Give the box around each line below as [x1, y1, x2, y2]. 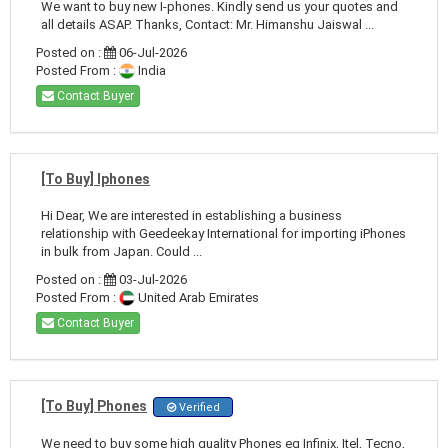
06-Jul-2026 [116, 44, 187, 60]
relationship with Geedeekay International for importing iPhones [41, 225, 406, 241]
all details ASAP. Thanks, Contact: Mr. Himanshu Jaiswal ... [41, 16, 374, 32]
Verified [175, 400, 220, 414]
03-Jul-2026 [116, 271, 187, 287]
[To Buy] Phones [41, 397, 147, 414]
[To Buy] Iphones [41, 170, 150, 187]
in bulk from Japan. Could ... [41, 243, 202, 259]
